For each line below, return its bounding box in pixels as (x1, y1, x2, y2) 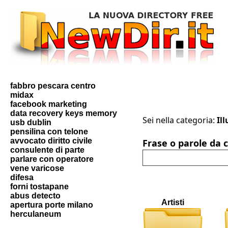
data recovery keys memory (10, 109, 117, 118)
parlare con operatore (10, 155, 94, 163)
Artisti (161, 198, 185, 207)
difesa (10, 173, 34, 182)
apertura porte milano (10, 201, 93, 209)
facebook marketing (10, 100, 87, 108)
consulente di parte (10, 146, 84, 154)
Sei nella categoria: (142, 115, 217, 126)
